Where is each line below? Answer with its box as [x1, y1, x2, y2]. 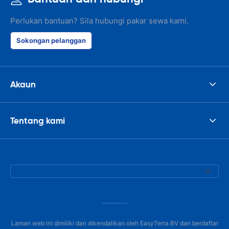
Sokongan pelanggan [16, 36, 86, 44]
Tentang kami [10, 114, 65, 126]
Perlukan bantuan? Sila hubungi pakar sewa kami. [10, 16, 189, 26]
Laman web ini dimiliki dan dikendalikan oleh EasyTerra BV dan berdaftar [11, 219, 218, 227]
